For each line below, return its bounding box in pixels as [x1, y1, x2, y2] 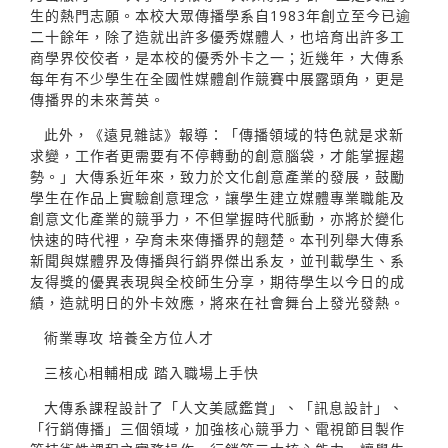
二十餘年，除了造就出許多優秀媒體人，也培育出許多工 [30, 26, 405, 46]
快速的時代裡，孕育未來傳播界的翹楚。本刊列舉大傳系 [30, 229, 405, 249]
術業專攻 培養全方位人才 [44, 327, 214, 347]
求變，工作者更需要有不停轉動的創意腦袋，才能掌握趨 [30, 145, 405, 165]
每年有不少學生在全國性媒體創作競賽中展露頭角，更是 [30, 68, 405, 88]
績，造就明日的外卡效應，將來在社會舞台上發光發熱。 [30, 292, 405, 312]
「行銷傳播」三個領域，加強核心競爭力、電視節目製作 [30, 418, 405, 438]
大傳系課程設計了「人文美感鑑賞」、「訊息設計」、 [44, 397, 404, 417]
